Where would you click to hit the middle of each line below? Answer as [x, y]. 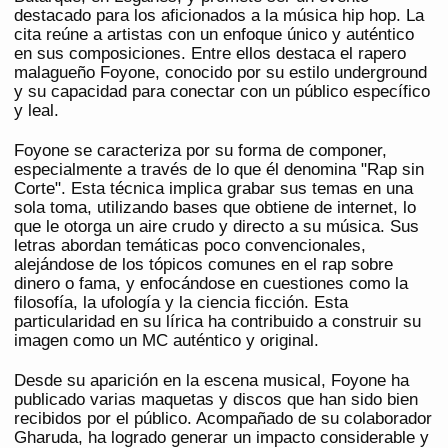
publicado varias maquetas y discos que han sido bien [216, 400]
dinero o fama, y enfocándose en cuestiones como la [211, 284]
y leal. [36, 111]
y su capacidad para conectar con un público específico [222, 92]
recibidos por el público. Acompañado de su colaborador [223, 419]
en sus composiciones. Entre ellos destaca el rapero [210, 54]
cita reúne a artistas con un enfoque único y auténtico [214, 35]
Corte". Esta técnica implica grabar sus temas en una [213, 189]
